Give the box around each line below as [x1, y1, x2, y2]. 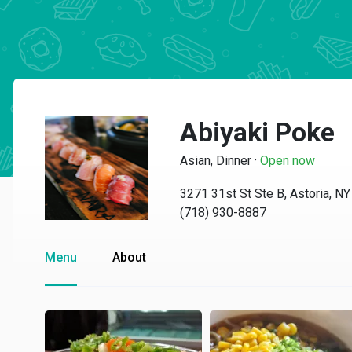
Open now [260, 153, 315, 168]
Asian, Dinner [180, 153, 251, 168]
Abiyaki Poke [180, 116, 335, 148]
